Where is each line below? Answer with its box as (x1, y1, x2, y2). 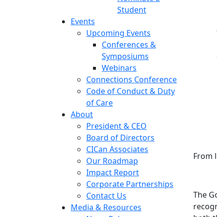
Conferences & (102, 39, 156, 50)
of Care (86, 97, 113, 108)
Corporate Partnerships (86, 179, 173, 189)
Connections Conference (86, 74, 177, 85)
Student (117, 4, 146, 15)
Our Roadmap (86, 155, 138, 166)
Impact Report (86, 167, 139, 178)
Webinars (102, 62, 137, 73)
